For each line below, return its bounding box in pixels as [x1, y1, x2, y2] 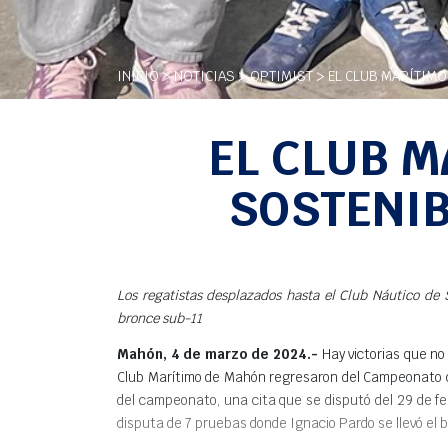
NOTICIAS [174, 66, 235, 85]
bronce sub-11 [117, 309, 202, 327]
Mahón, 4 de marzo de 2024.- [117, 345, 318, 363]
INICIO [117, 66, 159, 85]
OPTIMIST [250, 66, 313, 85]
